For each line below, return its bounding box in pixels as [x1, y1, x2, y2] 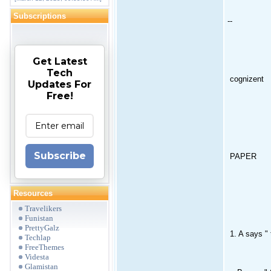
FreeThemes [25, 243, 64, 252]
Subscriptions [13, 11, 66, 21]
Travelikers [25, 204, 62, 213]
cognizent [227, 74, 264, 83]
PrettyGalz [25, 223, 59, 232]
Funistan [25, 214, 53, 223]
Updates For [28, 79, 91, 90]
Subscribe [33, 150, 86, 162]
